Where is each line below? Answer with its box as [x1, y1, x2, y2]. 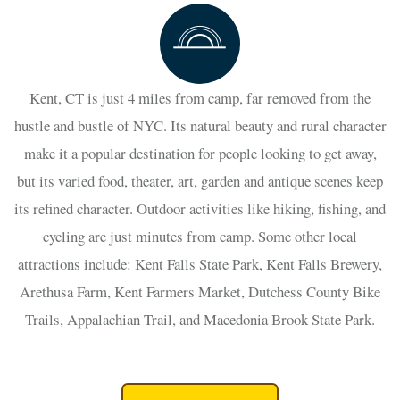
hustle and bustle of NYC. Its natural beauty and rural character [13, 114, 387, 136]
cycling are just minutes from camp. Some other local [43, 225, 357, 246]
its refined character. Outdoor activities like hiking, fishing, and [14, 197, 386, 219]
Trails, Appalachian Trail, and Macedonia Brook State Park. [25, 308, 375, 329]
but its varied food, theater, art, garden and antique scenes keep [17, 170, 383, 191]
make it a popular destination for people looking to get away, [23, 142, 377, 163]
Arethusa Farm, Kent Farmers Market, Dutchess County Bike [20, 280, 380, 302]
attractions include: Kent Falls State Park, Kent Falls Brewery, [18, 253, 382, 274]
